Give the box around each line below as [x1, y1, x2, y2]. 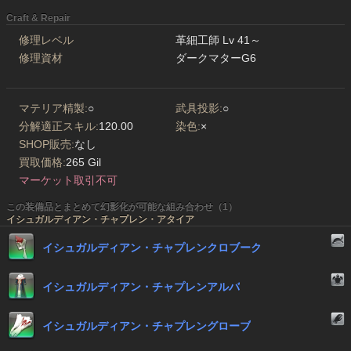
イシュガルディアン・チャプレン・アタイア [6, 214, 194, 226]
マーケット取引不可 [19, 174, 118, 187]
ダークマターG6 [175, 52, 256, 65]
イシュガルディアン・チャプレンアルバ [42, 280, 240, 294]
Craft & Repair [6, 13, 71, 24]
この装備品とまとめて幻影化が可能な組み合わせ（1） [6, 201, 237, 213]
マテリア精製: [19, 102, 88, 115]
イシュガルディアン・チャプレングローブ [42, 320, 251, 333]
